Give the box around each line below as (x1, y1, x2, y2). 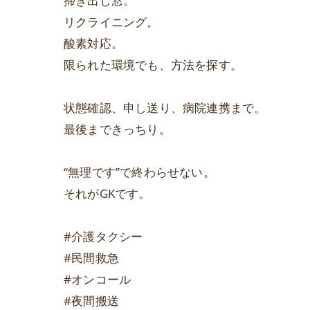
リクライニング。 (64, 14, 159, 30)
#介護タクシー (64, 228, 143, 244)
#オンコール (64, 271, 131, 287)
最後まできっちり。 (64, 121, 171, 137)
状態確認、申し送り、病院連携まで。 (64, 100, 266, 116)
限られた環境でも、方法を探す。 (64, 57, 242, 73)
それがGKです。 (64, 185, 151, 201)
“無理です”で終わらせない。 (64, 164, 215, 180)
